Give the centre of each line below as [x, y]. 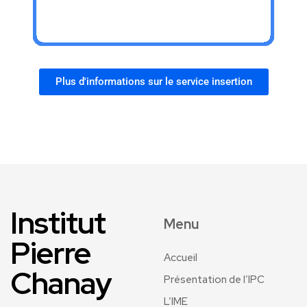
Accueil [181, 258]
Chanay [61, 283]
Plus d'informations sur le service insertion [153, 82]
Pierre [51, 253]
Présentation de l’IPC [214, 280]
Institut [58, 223]
